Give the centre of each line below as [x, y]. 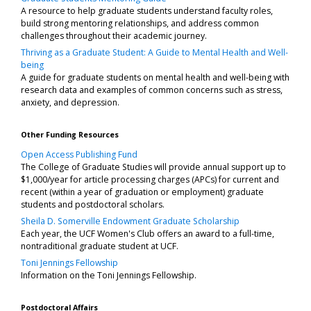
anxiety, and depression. [70, 102]
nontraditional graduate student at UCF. [100, 246]
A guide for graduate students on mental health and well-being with [155, 77]
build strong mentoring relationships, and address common [140, 23]
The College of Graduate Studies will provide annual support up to [153, 167]
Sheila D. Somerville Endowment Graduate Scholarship [130, 221]
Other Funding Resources [70, 134]
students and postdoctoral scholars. [93, 204]
